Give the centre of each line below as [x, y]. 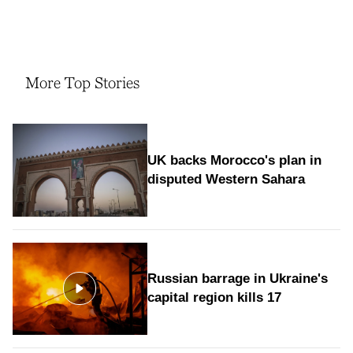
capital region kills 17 [214, 298]
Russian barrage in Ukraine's [237, 279]
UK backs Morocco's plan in [234, 160]
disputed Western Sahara [226, 179]
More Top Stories [82, 83]
